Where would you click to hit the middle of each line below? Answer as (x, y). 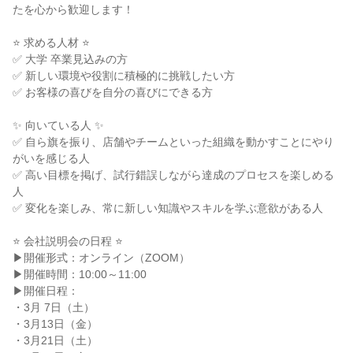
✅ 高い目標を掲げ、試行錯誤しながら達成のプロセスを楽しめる (173, 175)
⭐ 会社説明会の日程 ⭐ (68, 241)
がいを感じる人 (51, 158)
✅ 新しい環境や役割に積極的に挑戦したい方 (124, 76)
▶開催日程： (46, 291)
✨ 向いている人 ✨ (58, 125)
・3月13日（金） (55, 324)
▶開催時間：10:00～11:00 (80, 274)
